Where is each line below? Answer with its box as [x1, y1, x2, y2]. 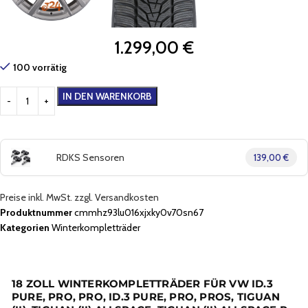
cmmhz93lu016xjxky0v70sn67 [74, 206, 203, 219]
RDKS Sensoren [56, 151, 124, 164]
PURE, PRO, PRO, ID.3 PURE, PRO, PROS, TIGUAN [12, 290, 280, 303]
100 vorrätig [13, 60, 67, 74]
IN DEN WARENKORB [63, 89, 152, 102]
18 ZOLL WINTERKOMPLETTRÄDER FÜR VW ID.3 [12, 277, 273, 290]
